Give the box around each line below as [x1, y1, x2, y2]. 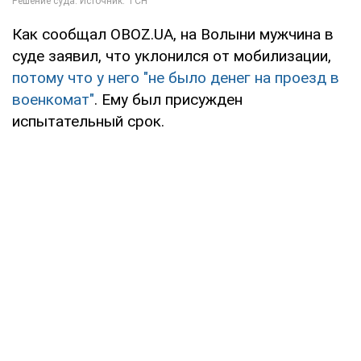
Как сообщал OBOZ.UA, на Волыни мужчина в [12, 25, 334, 44]
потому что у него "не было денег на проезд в [12, 68, 339, 88]
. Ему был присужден [94, 90, 243, 110]
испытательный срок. [12, 112, 164, 131]
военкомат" [12, 90, 94, 110]
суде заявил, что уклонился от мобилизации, [12, 47, 331, 66]
